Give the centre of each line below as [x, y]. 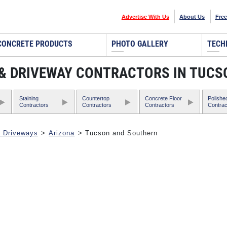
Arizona [62, 133]
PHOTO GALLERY [140, 44]
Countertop [96, 98]
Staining [29, 98]
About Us [192, 16]
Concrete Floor [163, 98]
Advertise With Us [145, 16]
